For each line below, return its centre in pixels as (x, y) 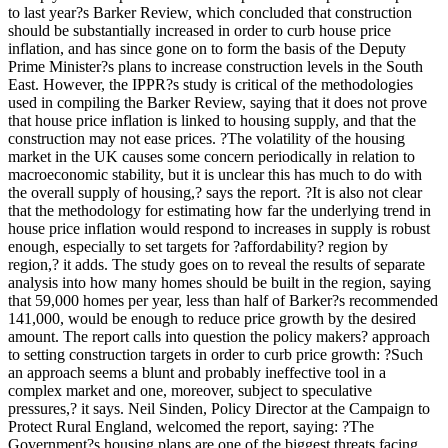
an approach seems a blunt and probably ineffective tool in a (197, 372)
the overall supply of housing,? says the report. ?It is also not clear (215, 192)
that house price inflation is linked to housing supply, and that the (212, 120)
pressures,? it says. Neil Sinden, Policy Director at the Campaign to (219, 408)
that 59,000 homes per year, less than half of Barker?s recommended (223, 300)
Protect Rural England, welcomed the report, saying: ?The (191, 426)
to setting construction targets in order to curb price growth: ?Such (215, 354)
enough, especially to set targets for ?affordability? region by (198, 246)
